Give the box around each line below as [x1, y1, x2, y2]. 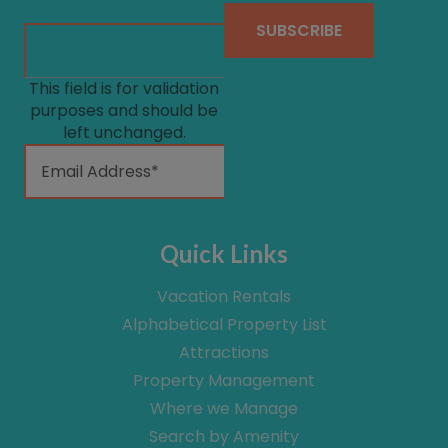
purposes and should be [30, 99, 218, 122]
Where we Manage [150, 397, 298, 420]
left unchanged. [62, 121, 186, 144]
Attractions [179, 341, 269, 364]
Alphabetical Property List [121, 313, 327, 336]
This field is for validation [29, 77, 219, 100]
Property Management [133, 369, 315, 392]
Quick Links [160, 239, 288, 268]
